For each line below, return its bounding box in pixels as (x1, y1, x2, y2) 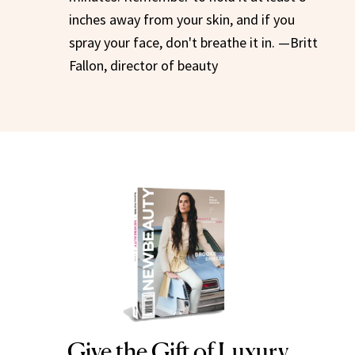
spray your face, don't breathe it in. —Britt (69, 32, 318, 52)
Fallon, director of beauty (69, 55, 218, 74)
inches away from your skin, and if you (69, 10, 295, 29)
